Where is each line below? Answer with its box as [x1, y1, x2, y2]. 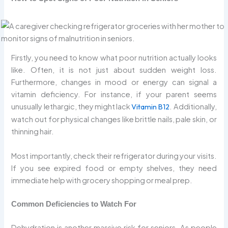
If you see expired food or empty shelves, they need [11, 163, 217, 173]
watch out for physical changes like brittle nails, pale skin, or [11, 115, 217, 124]
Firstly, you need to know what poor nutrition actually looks [11, 53, 217, 63]
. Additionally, [169, 102, 217, 111]
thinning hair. [11, 127, 54, 136]
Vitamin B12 [131, 102, 170, 112]
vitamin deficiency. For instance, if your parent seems [11, 90, 217, 99]
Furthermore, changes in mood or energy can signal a [11, 77, 217, 87]
